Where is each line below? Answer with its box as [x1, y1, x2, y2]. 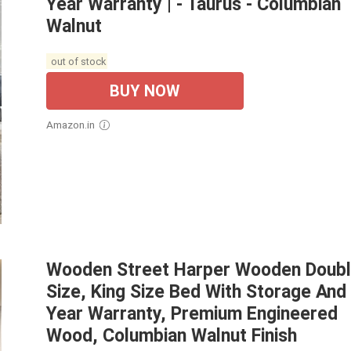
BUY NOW [110, 81, 180, 101]
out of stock [48, 55, 106, 67]
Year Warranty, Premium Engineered [46, 303, 338, 325]
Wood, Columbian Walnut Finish [46, 325, 297, 347]
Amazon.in [53, 118, 95, 132]
